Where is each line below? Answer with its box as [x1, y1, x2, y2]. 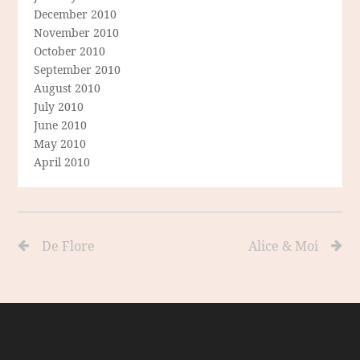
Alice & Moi [247, 237, 318, 256]
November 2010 [34, 25, 120, 41]
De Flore [42, 237, 96, 256]
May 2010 [34, 136, 87, 152]
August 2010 [34, 80, 101, 96]
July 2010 [34, 99, 84, 115]
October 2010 [34, 43, 106, 59]
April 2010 [34, 154, 91, 170]
